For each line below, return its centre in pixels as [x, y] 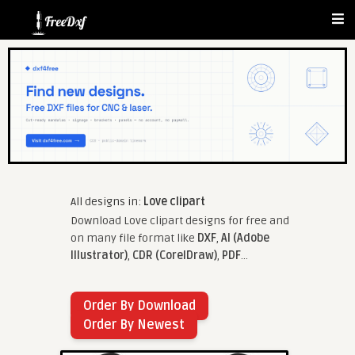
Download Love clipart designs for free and [180, 220]
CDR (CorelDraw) [175, 255]
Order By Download [139, 305]
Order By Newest [134, 324]
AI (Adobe [245, 238]
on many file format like [134, 238]
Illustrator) [99, 255]
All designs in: [107, 201]
